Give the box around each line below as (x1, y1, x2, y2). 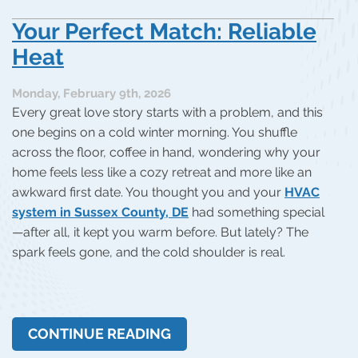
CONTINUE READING (28, 324, 171, 342)
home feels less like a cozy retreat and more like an (12, 164, 312, 180)
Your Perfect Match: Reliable (12, 18, 316, 46)
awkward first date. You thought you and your (12, 184, 284, 200)
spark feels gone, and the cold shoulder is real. (12, 244, 285, 260)
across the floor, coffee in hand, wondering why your (12, 144, 320, 160)
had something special (189, 204, 324, 220)
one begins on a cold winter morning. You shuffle (12, 124, 297, 140)
